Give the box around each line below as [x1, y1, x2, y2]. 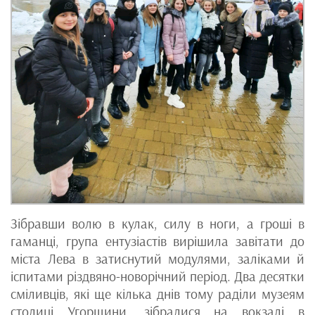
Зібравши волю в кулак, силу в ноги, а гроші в [11, 214, 304, 232]
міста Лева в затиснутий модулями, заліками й [11, 250, 304, 267]
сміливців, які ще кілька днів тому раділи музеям [11, 285, 304, 302]
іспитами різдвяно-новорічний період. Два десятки [11, 267, 304, 285]
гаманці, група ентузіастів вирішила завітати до [11, 232, 304, 250]
